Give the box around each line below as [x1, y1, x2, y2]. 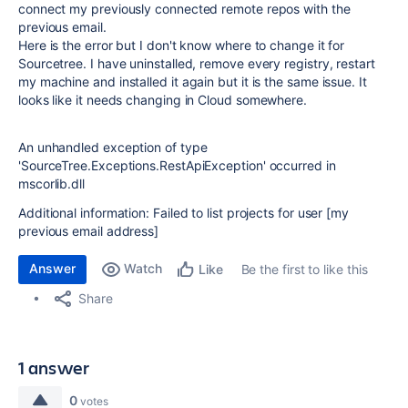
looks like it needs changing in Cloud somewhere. [18, 92, 307, 107]
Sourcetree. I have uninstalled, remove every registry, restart [18, 56, 375, 71]
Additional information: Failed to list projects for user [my [18, 205, 349, 220]
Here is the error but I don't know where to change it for [18, 37, 345, 53]
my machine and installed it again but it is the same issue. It [18, 74, 367, 89]
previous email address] [18, 223, 159, 239]
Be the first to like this [240, 261, 368, 277]
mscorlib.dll [18, 176, 85, 191]
